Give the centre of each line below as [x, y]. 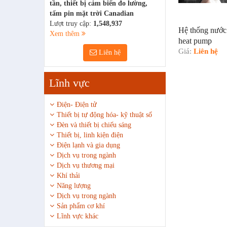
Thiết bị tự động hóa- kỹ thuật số [104, 115]
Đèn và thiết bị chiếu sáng [94, 125]
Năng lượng [74, 186]
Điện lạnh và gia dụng [88, 145]
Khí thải [68, 176]
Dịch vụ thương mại [86, 166]
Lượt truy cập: [71, 24]
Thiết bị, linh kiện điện [90, 135]
